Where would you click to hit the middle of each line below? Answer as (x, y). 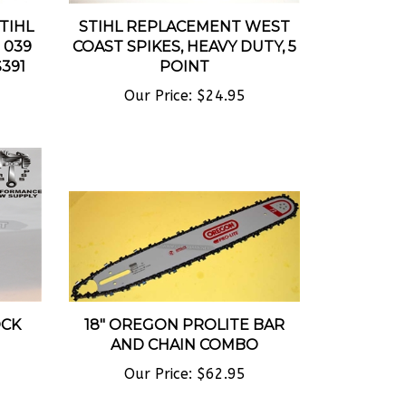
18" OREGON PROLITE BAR (184, 310)
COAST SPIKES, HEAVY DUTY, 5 (184, 31)
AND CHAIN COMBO (184, 330)
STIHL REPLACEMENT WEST (184, 11)
